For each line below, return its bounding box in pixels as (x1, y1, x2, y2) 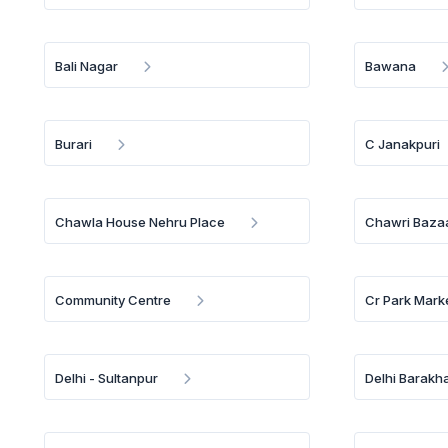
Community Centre (55, 292, 171, 308)
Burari (55, 136, 92, 152)
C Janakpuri (365, 136, 441, 152)
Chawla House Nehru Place (55, 214, 225, 230)
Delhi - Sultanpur (55, 370, 158, 386)
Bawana (365, 58, 417, 74)
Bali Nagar (55, 58, 118, 74)
